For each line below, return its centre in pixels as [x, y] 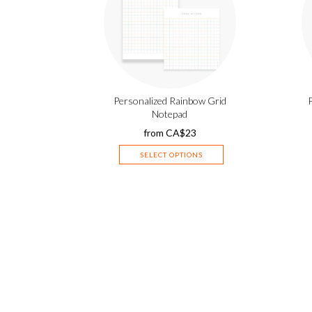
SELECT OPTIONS [171, 154]
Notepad [170, 114]
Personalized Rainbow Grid [170, 100]
